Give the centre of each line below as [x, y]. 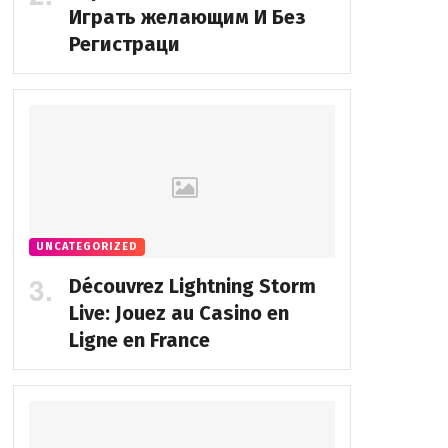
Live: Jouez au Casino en [178, 313]
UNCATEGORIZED [86, 247]
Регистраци [124, 44]
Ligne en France [139, 340]
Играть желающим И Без [187, 17]
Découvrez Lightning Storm [192, 286]
